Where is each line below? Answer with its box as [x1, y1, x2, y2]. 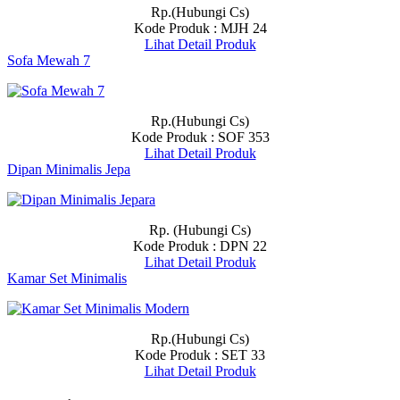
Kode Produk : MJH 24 [133, 20, 267, 36]
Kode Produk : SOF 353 [130, 129, 270, 145]
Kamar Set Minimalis [7, 270, 127, 286]
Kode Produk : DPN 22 [133, 237, 267, 254]
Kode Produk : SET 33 [135, 346, 265, 362]
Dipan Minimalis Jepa [7, 161, 130, 177]
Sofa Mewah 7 [7, 52, 90, 68]
